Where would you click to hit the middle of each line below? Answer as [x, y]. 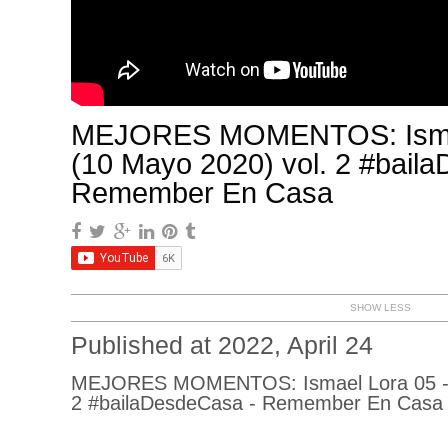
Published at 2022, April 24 [221, 345]
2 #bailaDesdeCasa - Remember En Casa [256, 402]
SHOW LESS [380, 307]
